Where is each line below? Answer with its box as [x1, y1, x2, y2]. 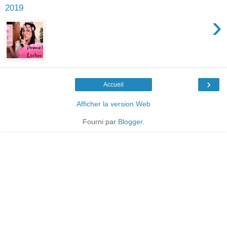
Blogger [118, 118, 142, 126]
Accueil [103, 81, 124, 89]
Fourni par [83, 118, 118, 126]
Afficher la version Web [77, 100, 150, 108]
